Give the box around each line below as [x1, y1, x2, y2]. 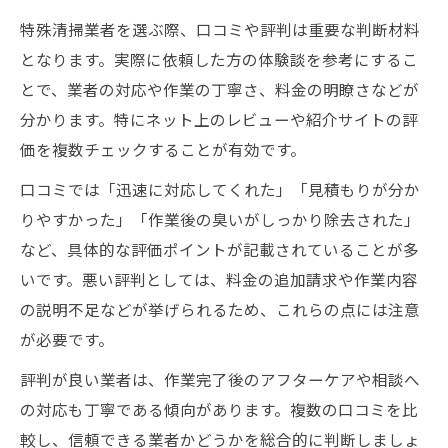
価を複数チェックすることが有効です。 [20, 138, 306, 160]
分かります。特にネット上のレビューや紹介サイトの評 [20, 108, 418, 130]
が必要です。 [20, 328, 114, 350]
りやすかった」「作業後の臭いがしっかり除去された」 [20, 208, 420, 230]
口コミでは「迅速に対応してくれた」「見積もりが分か [20, 178, 420, 200]
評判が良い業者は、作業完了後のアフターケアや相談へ [20, 368, 420, 390]
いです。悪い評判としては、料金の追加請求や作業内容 [20, 268, 418, 290]
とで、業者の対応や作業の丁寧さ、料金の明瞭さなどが [20, 78, 419, 100]
